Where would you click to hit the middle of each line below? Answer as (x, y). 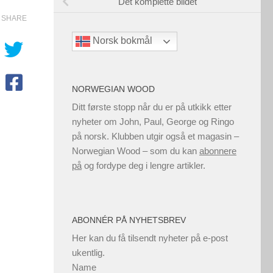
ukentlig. (88, 253)
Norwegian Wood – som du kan (136, 151)
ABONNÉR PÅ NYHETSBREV (129, 220)
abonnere (218, 151)
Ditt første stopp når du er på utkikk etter (152, 107)
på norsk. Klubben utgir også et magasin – (155, 136)
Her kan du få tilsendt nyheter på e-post (150, 238)
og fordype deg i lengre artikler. (144, 166)
